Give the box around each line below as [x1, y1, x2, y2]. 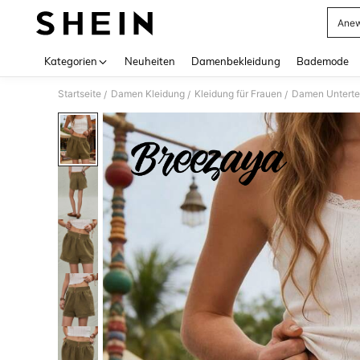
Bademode [297, 55, 349, 67]
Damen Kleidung [111, 88, 185, 100]
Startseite [58, 88, 101, 100]
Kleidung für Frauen [194, 88, 282, 100]
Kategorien [44, 55, 97, 67]
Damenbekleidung [191, 55, 280, 67]
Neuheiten [125, 55, 175, 67]
